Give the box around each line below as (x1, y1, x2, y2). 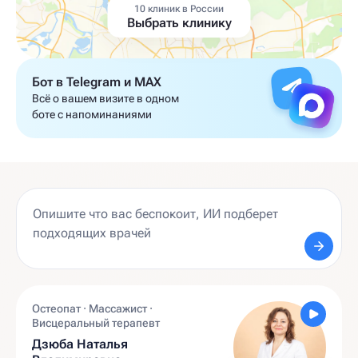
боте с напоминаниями (32, 108, 152, 121)
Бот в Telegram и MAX (32, 74, 161, 89)
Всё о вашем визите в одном (32, 92, 179, 105)
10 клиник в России (133, 3, 225, 14)
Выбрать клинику (126, 15, 232, 30)
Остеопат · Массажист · (32, 302, 153, 315)
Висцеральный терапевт (32, 316, 160, 329)
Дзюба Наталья (32, 336, 129, 352)
